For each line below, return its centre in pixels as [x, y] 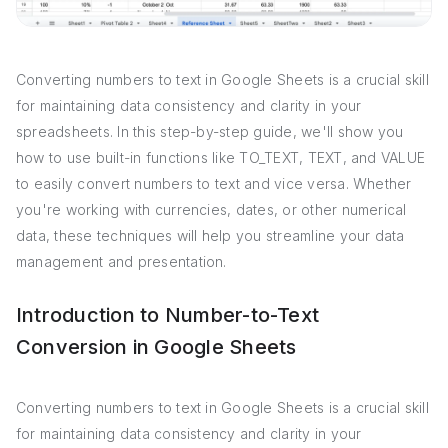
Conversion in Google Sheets [156, 346]
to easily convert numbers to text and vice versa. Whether [214, 183]
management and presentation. [121, 261]
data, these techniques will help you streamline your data [210, 235]
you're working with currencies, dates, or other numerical [211, 209]
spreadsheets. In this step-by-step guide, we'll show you [210, 131]
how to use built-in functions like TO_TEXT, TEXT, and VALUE [221, 157]
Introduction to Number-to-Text [168, 314]
